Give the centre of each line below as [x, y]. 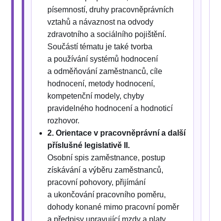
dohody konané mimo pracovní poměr [113, 207]
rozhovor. [64, 121]
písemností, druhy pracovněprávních [111, 10]
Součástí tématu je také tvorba [100, 47]
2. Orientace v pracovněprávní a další [117, 133]
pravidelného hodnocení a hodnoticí [110, 109]
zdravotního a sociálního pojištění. [107, 35]
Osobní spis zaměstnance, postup [107, 158]
